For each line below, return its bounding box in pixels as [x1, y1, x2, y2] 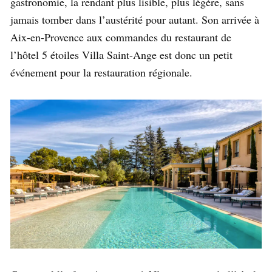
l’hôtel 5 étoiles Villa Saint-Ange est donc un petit [10, 47, 233, 62]
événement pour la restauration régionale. [10, 64, 192, 80]
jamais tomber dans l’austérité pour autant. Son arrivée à [10, 12, 259, 27]
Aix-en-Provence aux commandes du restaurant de [10, 29, 231, 44]
